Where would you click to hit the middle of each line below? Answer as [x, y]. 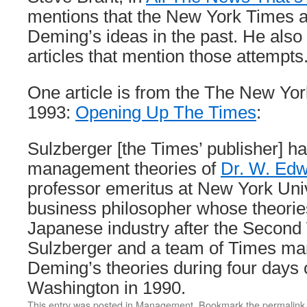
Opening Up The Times [166, 112]
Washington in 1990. [107, 288]
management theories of [124, 169]
